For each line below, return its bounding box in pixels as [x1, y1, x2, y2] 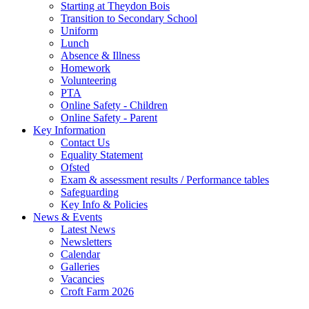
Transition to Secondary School [61, 12, 197, 24]
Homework [61, 62, 110, 74]
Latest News [61, 223, 115, 235]
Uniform [61, 25, 98, 37]
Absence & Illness [61, 50, 140, 61]
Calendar [61, 248, 100, 260]
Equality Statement [61, 149, 143, 161]
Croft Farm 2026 [61, 286, 134, 297]
